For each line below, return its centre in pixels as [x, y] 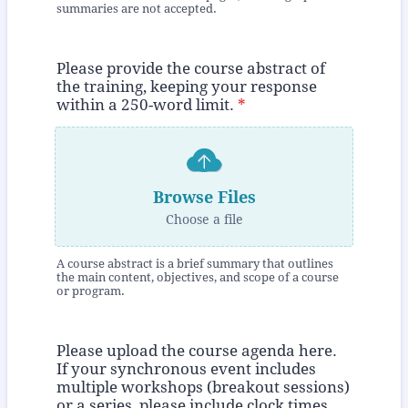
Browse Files [204, 197]
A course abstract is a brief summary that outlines [195, 264]
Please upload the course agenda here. [197, 351]
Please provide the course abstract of [191, 69]
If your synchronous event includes [186, 369]
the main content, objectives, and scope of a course [198, 278]
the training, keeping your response [187, 87]
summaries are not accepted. [137, 9]
